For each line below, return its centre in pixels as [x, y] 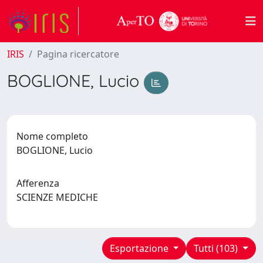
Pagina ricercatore [78, 54]
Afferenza [38, 183]
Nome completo [52, 136]
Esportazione [140, 248]
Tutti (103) [217, 248]
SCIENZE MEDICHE [60, 197]
